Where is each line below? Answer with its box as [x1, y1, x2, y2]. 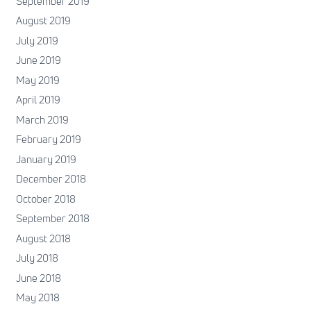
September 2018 [15, 211, 90, 226]
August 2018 [15, 230, 71, 246]
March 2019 [15, 112, 69, 127]
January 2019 [15, 151, 76, 167]
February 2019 [15, 132, 81, 147]
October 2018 [15, 191, 76, 206]
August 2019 [15, 13, 71, 28]
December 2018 [15, 171, 86, 187]
